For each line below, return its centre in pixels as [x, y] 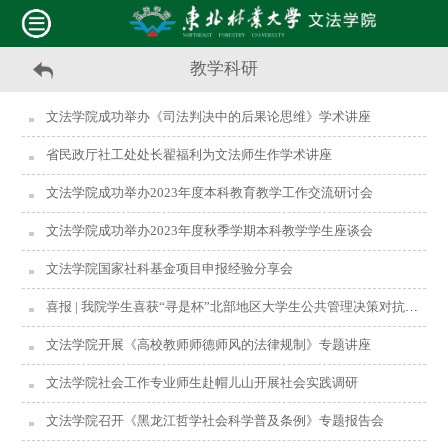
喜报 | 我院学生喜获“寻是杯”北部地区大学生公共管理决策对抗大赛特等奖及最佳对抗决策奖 [226, 307]
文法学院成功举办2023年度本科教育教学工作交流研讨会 [210, 193]
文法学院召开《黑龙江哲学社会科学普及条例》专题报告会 [215, 421]
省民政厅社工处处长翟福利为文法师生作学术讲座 [189, 155]
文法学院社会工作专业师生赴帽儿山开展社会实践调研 [202, 383]
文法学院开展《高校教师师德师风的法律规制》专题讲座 [209, 345]
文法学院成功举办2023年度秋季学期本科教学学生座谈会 [210, 231]
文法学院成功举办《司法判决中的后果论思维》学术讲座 [209, 117]
